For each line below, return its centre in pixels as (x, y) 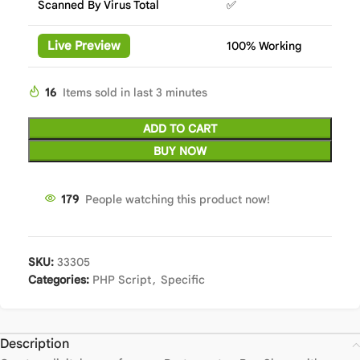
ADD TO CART (180, 128)
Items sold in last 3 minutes (135, 92)
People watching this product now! (178, 199)
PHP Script (122, 279)
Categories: (59, 279)
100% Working (264, 45)
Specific (183, 279)
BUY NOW (180, 151)
